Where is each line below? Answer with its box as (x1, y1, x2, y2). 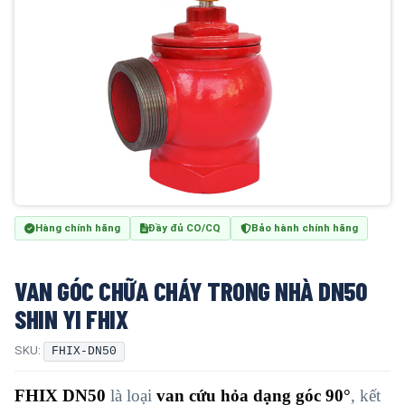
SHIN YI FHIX (14, 303, 127, 334)
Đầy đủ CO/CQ (148, 221, 221, 234)
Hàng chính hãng (35, 221, 120, 234)
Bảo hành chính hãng (251, 221, 358, 234)
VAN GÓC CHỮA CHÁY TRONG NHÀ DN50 (14, 275, 366, 306)
